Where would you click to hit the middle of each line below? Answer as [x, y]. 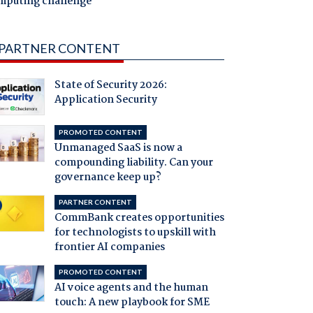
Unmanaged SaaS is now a [118, 148]
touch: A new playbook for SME [132, 303]
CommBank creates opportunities [139, 218]
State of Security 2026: [110, 86]
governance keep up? [108, 178]
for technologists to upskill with [135, 233]
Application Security [105, 100]
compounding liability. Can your [133, 163]
